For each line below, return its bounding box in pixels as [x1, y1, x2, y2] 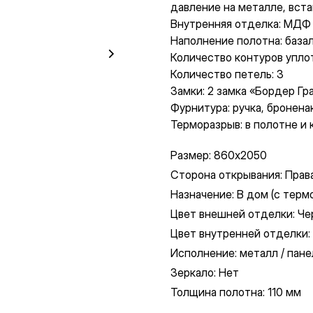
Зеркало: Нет [170, 265, 239, 280]
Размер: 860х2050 [170, 148, 267, 163]
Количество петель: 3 [170, 67, 284, 82]
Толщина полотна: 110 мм [170, 285, 301, 300]
